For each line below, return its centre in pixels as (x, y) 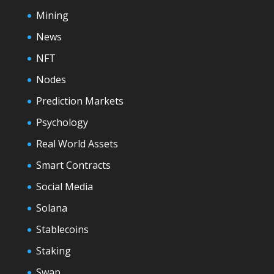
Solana (51, 208)
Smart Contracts (73, 165)
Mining (52, 16)
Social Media (64, 187)
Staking (53, 251)
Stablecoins (62, 230)
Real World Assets (77, 144)
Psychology (62, 123)
